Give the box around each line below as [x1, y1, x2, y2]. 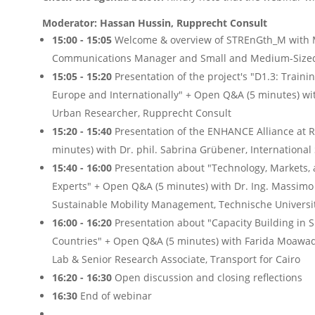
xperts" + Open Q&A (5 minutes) [58, 179, 208, 193]
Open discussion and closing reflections [112, 270, 302, 284]
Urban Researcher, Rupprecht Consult [52, 105, 234, 120]
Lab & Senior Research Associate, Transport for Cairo [52, 252, 302, 266]
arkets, [279, 160, 313, 174]
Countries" [52, 233, 105, 247]
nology [234, 160, 265, 174]
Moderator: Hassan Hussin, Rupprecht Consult [42, 15, 267, 30]
